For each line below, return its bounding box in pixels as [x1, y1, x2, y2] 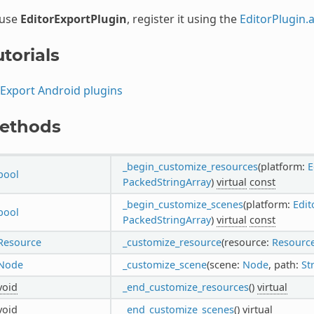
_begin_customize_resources [122, 159, 258, 173]
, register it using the [126, 11, 240, 27]
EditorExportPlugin [20, 11, 127, 27]
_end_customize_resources [122, 280, 249, 294]
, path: [268, 257, 301, 271]
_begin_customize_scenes [122, 197, 243, 211]
